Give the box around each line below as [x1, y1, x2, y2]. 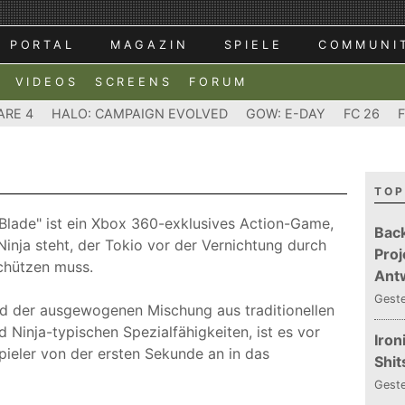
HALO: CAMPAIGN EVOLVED [52, 106, 228, 121]
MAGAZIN [109, 38, 189, 52]
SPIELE [223, 38, 283, 52]
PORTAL [9, 38, 75, 52]
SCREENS [94, 75, 173, 89]
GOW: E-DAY [246, 106, 325, 121]
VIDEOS [14, 75, 79, 89]
